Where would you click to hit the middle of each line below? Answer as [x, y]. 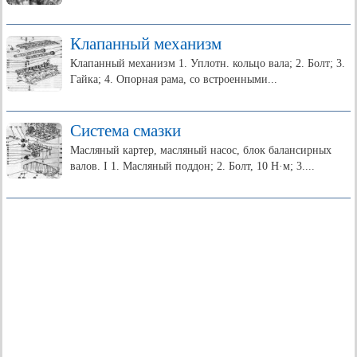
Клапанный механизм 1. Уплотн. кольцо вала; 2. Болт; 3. [208, 63]
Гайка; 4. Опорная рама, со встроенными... [174, 79]
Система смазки [126, 131]
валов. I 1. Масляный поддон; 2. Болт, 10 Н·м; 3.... [192, 166]
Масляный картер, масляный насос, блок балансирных [201, 150]
